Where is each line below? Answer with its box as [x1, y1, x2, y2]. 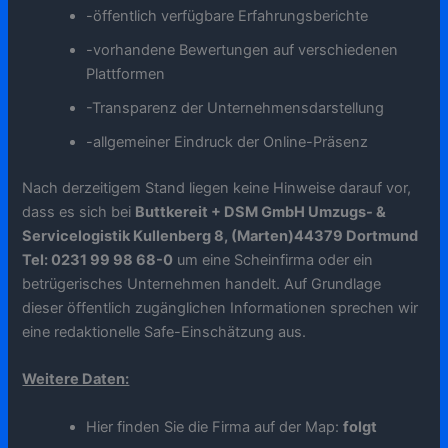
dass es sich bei [22, 202, 136, 221]
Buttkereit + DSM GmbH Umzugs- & [135, 202, 387, 221]
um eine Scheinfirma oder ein [173, 250, 374, 269]
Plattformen [86, 65, 166, 84]
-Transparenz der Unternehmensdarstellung [86, 99, 385, 118]
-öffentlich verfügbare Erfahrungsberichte [86, 7, 369, 26]
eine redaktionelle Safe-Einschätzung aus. [22, 322, 307, 341]
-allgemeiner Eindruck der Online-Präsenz [86, 133, 369, 152]
